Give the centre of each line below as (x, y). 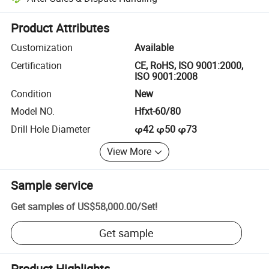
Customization (42, 48)
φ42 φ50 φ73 (166, 129)
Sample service (52, 185)
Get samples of (43, 207)
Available (154, 48)
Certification (37, 65)
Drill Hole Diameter (51, 129)
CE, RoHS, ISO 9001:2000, (189, 65)
